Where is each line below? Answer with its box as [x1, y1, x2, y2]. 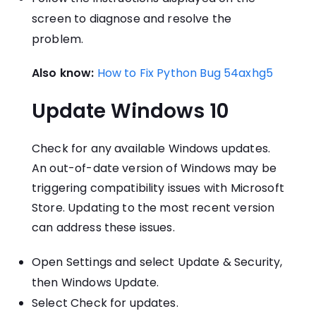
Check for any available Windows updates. [32, 140, 270, 157]
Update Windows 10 [32, 97, 229, 126]
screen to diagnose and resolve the [32, 11, 232, 28]
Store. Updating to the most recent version [32, 200, 275, 217]
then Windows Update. [32, 274, 159, 291]
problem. [32, 31, 84, 48]
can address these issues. [32, 219, 175, 236]
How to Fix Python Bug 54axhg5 [97, 65, 274, 82]
